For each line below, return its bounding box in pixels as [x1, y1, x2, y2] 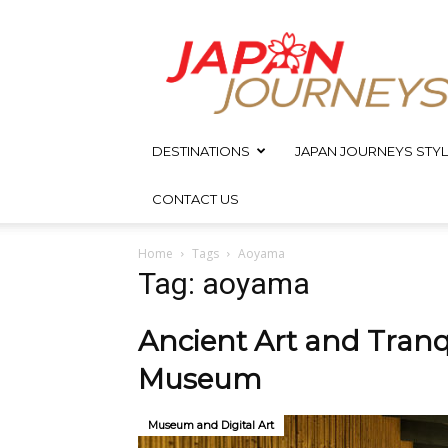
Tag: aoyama [138, 266, 310, 301]
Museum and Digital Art [148, 418, 274, 432]
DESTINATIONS [152, 143, 250, 159]
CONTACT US [152, 191, 239, 207]
